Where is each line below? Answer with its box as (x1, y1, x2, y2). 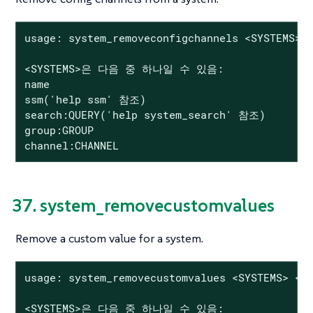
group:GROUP (24, 123, 94, 138)
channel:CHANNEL (24, 138, 119, 153)
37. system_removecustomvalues (12, 194, 275, 217)
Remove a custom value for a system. (15, 230, 203, 246)
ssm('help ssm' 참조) (24, 92, 146, 107)
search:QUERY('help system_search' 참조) (24, 108, 265, 122)
